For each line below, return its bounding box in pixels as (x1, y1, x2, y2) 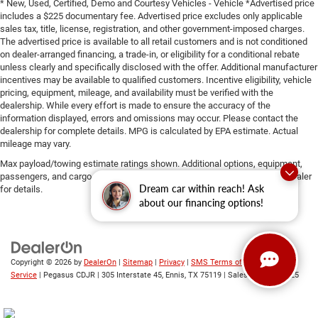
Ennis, (163, 270, 186, 280)
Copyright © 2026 (11, 258, 74, 268)
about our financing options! (139, 197, 263, 209)
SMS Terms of (191, 258, 242, 268)
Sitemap (123, 258, 153, 268)
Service (11, 270, 37, 280)
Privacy (159, 258, 185, 268)
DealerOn (84, 258, 116, 268)
